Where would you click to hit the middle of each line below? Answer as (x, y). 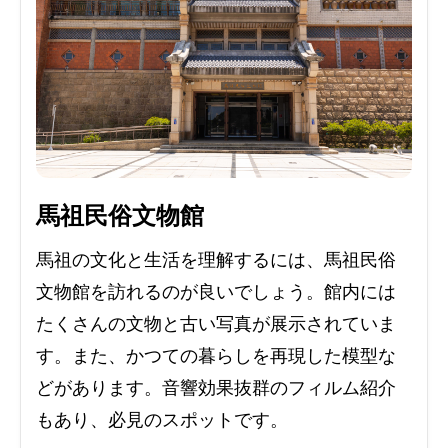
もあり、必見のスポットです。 (162, 420)
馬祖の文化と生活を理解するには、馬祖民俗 (216, 260)
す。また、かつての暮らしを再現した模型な (216, 356)
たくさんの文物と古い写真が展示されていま (216, 324)
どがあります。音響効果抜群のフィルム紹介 (216, 388)
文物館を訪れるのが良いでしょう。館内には (216, 292)
